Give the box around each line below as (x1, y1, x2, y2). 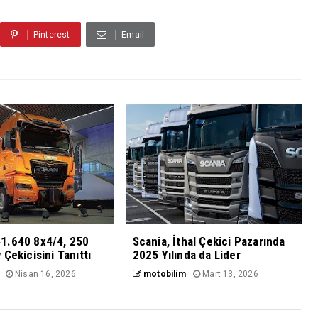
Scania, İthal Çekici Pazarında (132, 234, 285, 249)
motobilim (141, 269, 186, 280)
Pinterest (33, 30, 70, 40)
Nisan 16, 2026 (12, 269, 76, 280)
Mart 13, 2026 (200, 269, 258, 280)
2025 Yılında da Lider (132, 248, 241, 263)
